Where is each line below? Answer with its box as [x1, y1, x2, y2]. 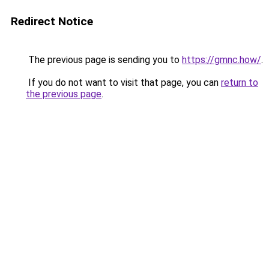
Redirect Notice [11, 14, 93, 28]
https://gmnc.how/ [182, 54, 261, 65]
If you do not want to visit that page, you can [26, 77, 221, 88]
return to [221, 77, 258, 88]
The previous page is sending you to [26, 54, 182, 65]
